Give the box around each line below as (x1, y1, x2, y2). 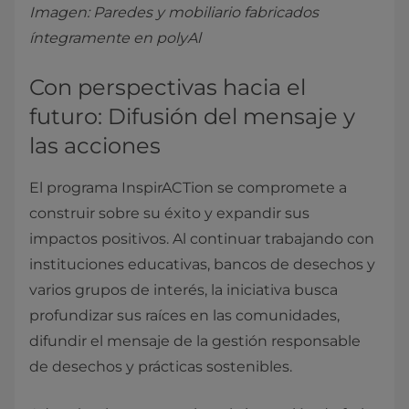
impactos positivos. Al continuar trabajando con (29, 230, 374, 247)
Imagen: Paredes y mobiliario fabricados (29, 4, 319, 21)
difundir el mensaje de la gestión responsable (29, 332, 361, 350)
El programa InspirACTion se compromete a (29, 179, 347, 196)
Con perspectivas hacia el (29, 74, 306, 100)
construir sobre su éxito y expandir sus (29, 204, 309, 222)
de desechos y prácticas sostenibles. (29, 358, 292, 375)
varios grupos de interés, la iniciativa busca (29, 281, 338, 299)
